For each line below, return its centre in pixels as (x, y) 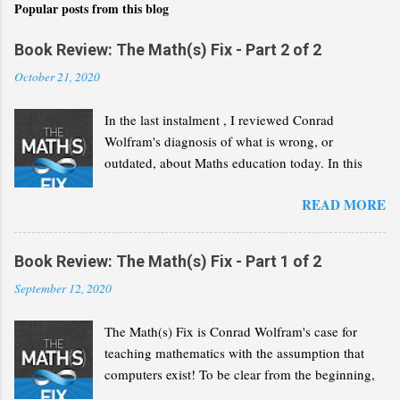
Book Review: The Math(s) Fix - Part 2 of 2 (168, 49)
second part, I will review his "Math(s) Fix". (226, 183)
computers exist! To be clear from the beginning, (240, 374)
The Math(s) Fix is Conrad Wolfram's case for (231, 331)
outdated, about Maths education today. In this (234, 162)
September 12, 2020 (63, 288)
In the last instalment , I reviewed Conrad (220, 119)
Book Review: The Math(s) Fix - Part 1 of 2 (168, 261)
